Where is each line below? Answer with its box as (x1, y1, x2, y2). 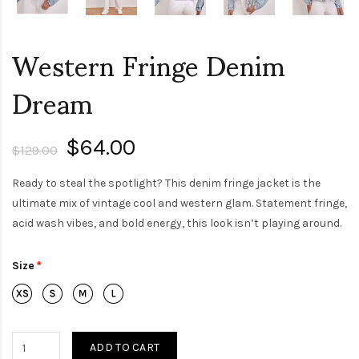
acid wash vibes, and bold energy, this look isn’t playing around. (12, 216, 341, 231)
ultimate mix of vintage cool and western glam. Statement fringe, (12, 196, 347, 211)
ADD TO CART (90, 341, 160, 355)
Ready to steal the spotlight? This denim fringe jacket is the (12, 176, 321, 191)
